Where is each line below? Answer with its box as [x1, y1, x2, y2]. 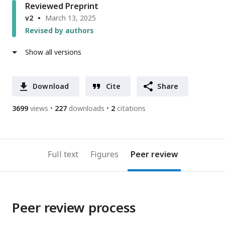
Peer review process [12, 198, 136, 217]
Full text [47, 149, 78, 160]
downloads [69, 103, 104, 114]
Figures [90, 149, 119, 160]
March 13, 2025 [45, 13, 96, 23]
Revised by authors [25, 26, 93, 36]
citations [117, 103, 146, 114]
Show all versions [25, 47, 81, 57]
